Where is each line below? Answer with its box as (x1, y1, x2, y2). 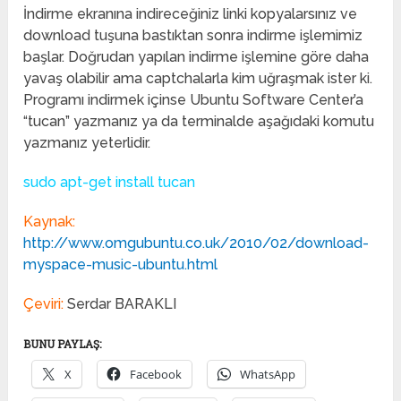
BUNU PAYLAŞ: (23, 337, 102, 352)
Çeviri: (23, 295, 68, 313)
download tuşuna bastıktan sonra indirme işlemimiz (23, 27, 363, 45)
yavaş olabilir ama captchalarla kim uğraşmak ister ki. (23, 70, 373, 88)
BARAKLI (115, 295, 177, 313)
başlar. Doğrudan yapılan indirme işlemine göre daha (23, 48, 370, 66)
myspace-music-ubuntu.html (23, 256, 218, 274)
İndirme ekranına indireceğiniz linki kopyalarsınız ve (23, 5, 358, 23)
